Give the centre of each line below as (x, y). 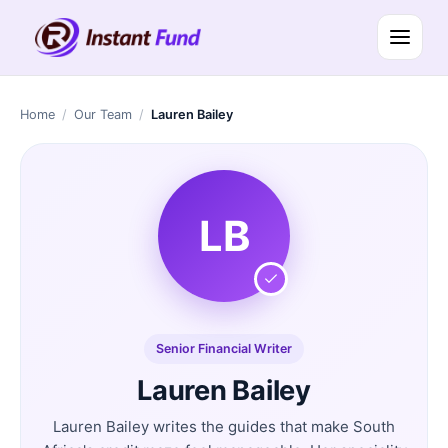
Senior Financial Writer (224, 348)
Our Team (103, 114)
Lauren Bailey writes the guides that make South (224, 426)
